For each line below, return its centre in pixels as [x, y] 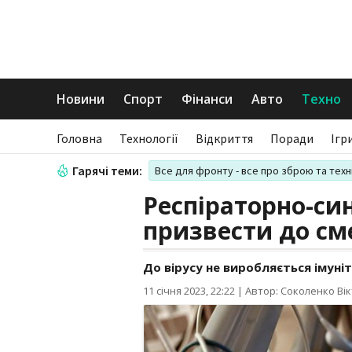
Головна [79, 138]
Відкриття [224, 138]
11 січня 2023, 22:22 [189, 291]
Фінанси [207, 99]
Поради [292, 138]
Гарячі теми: [107, 170]
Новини [81, 99]
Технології [149, 138]
